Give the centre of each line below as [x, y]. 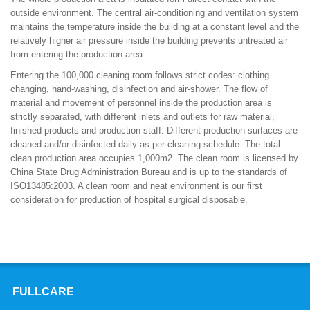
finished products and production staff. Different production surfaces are [154, 131]
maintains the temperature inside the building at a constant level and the [155, 27]
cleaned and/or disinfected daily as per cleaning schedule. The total [145, 145]
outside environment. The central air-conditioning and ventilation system [154, 13]
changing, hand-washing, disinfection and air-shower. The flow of [139, 89]
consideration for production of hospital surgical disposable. [129, 200]
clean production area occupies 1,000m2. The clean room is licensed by [154, 158]
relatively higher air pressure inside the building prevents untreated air [149, 41]
